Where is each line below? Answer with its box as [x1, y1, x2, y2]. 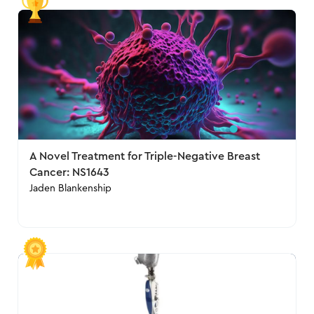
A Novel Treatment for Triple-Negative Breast [29, 151, 261, 162]
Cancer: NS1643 [29, 167, 110, 178]
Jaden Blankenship [29, 184, 112, 193]
